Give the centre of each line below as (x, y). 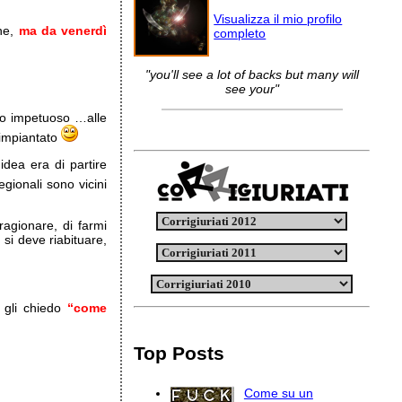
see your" (252, 89)
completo (240, 33)
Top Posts (179, 353)
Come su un (278, 393)
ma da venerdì (63, 31)
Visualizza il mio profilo (278, 19)
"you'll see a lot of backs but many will (252, 74)
